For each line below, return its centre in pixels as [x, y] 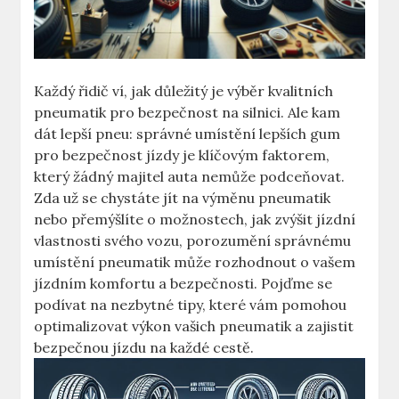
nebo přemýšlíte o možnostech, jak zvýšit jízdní [195, 220]
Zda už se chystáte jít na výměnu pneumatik [183, 198]
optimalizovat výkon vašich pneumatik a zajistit [194, 326]
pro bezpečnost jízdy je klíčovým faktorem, [182, 155]
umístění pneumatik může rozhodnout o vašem [195, 262]
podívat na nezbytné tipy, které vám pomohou [191, 305]
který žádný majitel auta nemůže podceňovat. [190, 177]
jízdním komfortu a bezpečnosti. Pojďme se [183, 284]
